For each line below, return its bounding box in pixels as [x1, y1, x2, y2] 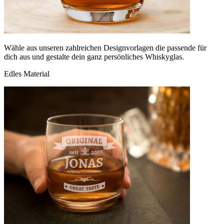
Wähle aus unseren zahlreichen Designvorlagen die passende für [4, 43, 206, 52]
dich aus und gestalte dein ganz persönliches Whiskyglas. [4, 52, 184, 61]
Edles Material [4, 69, 49, 78]
